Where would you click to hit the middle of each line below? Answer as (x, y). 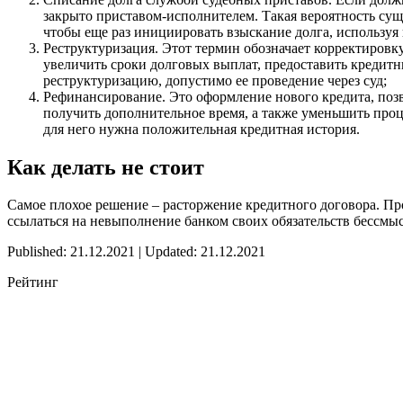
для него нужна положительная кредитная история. (201, 129)
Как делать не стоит (106, 167)
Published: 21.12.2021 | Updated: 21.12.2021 (136, 252)
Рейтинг (33, 282)
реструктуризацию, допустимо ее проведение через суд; (215, 80)
